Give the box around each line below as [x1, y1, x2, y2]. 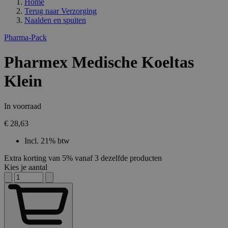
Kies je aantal [4, 162, 47, 172]
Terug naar [24, 7, 59, 16]
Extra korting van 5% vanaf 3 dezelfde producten [4, 153, 162, 162]
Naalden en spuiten [24, 16, 86, 25]
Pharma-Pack [4, 33, 47, 42]
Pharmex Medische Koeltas [4, 53, 194, 72]
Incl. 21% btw [24, 136, 70, 145]
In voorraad [4, 101, 41, 110]
